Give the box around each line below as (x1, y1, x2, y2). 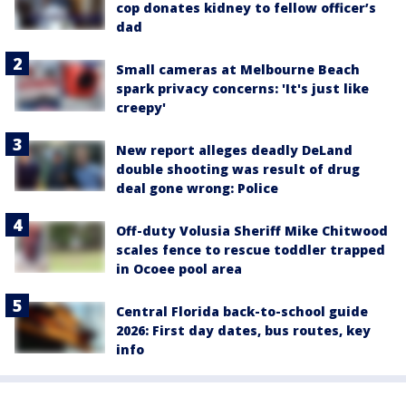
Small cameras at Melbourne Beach (116, 61, 360, 79)
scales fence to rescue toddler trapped (116, 241, 385, 259)
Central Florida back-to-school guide (116, 303, 368, 321)
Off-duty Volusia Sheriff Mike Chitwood (116, 222, 388, 240)
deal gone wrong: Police (116, 179, 278, 198)
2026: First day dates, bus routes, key (116, 322, 371, 340)
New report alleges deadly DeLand (116, 141, 353, 159)
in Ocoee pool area (116, 260, 242, 278)
